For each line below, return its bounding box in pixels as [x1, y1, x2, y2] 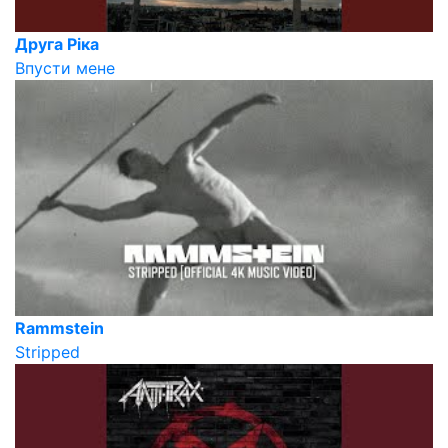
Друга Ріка [15, 34, 99, 55]
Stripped [15, 341, 80, 362]
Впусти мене [15, 58, 115, 79]
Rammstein [15, 317, 104, 338]
